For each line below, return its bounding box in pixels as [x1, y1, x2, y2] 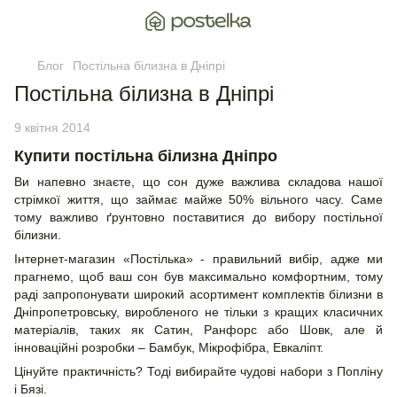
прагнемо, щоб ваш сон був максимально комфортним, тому [14, 269, 383, 284]
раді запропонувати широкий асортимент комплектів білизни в [14, 287, 383, 302]
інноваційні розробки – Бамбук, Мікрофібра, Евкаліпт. [14, 340, 323, 355]
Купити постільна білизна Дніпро [14, 147, 277, 165]
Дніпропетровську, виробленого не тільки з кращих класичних [14, 305, 383, 320]
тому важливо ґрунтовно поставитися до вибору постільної [14, 210, 383, 225]
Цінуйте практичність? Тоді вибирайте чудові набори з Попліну [14, 364, 383, 379]
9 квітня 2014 [14, 121, 90, 135]
